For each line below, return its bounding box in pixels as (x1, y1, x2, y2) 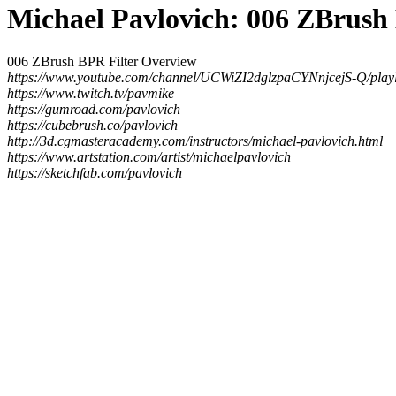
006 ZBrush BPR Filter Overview (7, 54, 197, 70)
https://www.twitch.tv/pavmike (7, 86, 174, 102)
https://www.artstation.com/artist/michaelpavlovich (7, 149, 291, 165)
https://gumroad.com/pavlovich (7, 102, 180, 118)
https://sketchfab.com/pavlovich (7, 165, 182, 181)
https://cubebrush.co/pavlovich (7, 118, 178, 133)
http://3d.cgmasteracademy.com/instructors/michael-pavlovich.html (7, 133, 383, 149)
